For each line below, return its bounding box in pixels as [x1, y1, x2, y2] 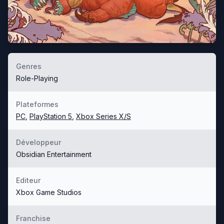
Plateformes [16, 99, 58, 108]
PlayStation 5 [29, 111, 72, 120]
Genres [16, 61, 41, 70]
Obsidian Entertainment [16, 149, 91, 158]
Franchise [16, 213, 50, 222]
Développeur [16, 137, 61, 146]
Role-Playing [16, 73, 58, 82]
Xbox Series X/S [76, 111, 131, 120]
